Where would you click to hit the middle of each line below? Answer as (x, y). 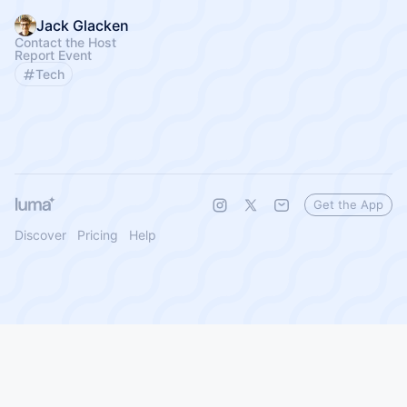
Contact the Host (65, 42)
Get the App (348, 204)
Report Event (53, 55)
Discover (40, 235)
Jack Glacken (83, 25)
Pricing (98, 235)
